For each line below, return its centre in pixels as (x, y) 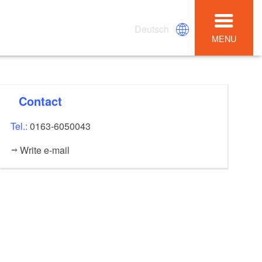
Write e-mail (44, 150)
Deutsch (152, 29)
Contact (45, 101)
